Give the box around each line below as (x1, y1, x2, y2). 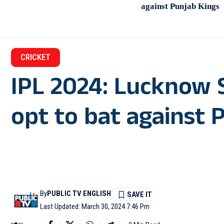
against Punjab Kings (141, 1, 219, 11)
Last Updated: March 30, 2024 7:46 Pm (40, 201, 150, 211)
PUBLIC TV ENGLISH (47, 189, 111, 198)
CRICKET (20, 52, 51, 62)
